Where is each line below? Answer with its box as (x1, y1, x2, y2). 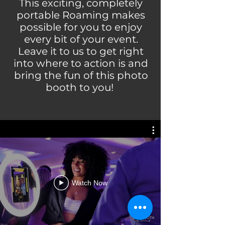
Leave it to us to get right (18, 45, 144, 57)
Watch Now (71, 179, 107, 187)
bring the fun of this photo (14, 69, 148, 81)
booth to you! (46, 81, 116, 93)
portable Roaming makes (17, 9, 145, 21)
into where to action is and (14, 57, 148, 69)
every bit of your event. (24, 33, 138, 45)
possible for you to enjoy (20, 21, 142, 33)
